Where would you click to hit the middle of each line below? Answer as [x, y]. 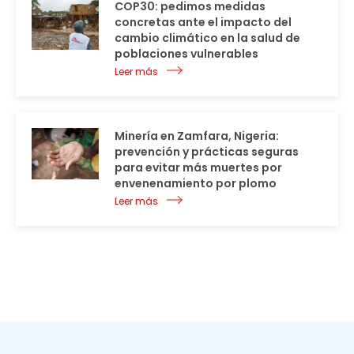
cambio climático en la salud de [207, 38]
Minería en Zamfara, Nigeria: [197, 136]
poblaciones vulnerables [186, 54]
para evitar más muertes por [198, 168]
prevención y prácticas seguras [207, 152]
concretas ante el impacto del [203, 23]
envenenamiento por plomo [196, 184]
